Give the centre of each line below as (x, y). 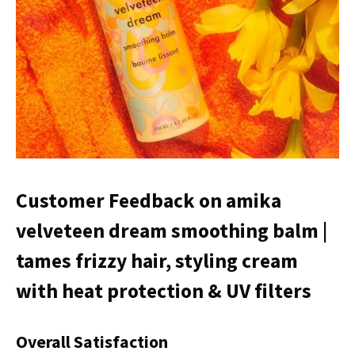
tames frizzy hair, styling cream (157, 261)
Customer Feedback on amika (149, 201)
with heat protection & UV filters (164, 291)
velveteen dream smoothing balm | (172, 231)
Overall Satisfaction (92, 342)
